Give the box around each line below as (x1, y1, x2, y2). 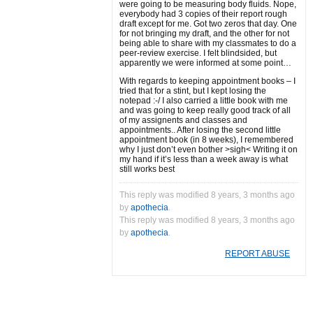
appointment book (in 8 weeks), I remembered (119, 135, 293, 145)
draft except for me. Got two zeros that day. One (119, 19, 297, 29)
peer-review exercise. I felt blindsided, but (119, 48, 277, 58)
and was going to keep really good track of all (119, 105, 291, 115)
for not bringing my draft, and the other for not (119, 29, 289, 38)
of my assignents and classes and (119, 115, 247, 125)
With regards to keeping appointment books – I (119, 76, 296, 86)
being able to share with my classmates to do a (119, 38, 296, 48)
